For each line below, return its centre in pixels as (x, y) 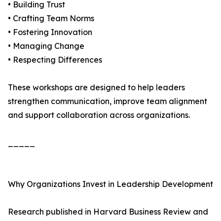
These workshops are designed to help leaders (96, 88)
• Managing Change (46, 46)
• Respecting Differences (55, 60)
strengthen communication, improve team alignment (108, 101)
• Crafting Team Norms (51, 18)
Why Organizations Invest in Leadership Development (110, 184)
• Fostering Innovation (50, 32)
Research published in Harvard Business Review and (108, 212)
